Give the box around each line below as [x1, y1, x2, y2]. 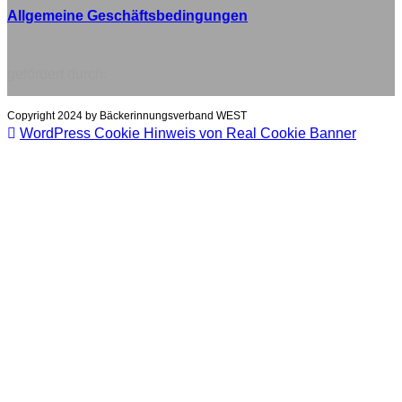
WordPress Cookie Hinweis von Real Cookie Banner [20, 126, 356, 142]
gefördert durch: [7, 66, 107, 83]
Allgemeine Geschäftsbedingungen [7, 8, 248, 24]
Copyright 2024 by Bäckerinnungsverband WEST [7, 109, 247, 123]
